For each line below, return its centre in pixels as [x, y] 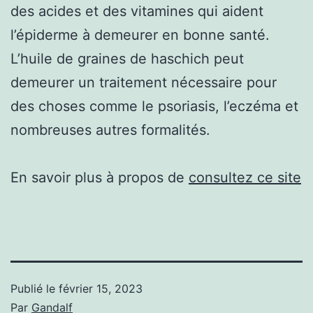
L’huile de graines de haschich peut [127, 58]
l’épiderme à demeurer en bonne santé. [140, 35]
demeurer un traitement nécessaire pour [144, 82]
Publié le [35, 288]
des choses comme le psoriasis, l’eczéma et [154, 106]
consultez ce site [245, 177]
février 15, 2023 [101, 288]
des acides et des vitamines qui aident [137, 11]
